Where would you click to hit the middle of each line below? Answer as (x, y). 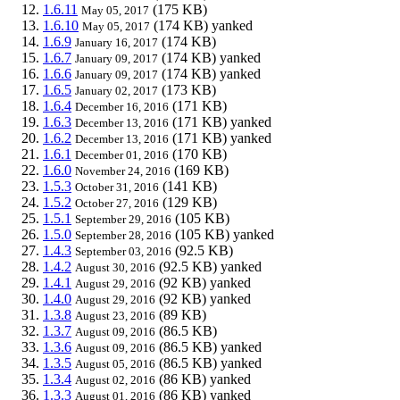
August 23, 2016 (115, 315)
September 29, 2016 (123, 219)
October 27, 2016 (117, 203)
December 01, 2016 (122, 154)
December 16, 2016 (122, 106)
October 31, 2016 (117, 187)
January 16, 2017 (117, 42)
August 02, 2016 (115, 379)
